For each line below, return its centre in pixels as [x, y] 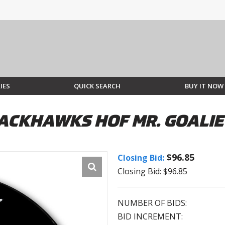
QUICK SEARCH [97, 86]
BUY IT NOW [204, 86]
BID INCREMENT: [150, 217]
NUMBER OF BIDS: [152, 203]
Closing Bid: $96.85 [152, 172]
